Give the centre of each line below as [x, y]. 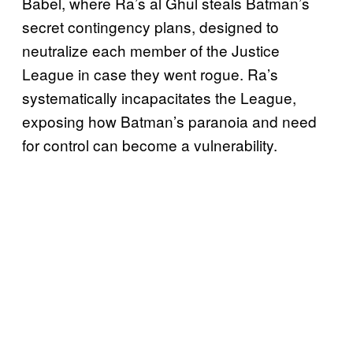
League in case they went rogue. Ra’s [150, 74]
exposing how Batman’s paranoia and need [169, 121]
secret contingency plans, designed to [150, 27]
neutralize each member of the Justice [151, 50]
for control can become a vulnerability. [150, 145]
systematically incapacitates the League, [159, 98]
